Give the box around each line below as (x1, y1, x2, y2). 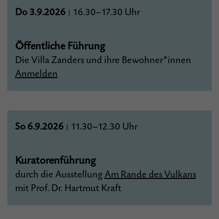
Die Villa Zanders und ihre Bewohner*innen (15, 55, 191, 66)
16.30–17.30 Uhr (70, 7, 140, 18)
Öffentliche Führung (15, 40, 105, 52)
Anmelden (15, 68, 58, 80)
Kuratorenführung (15, 154, 96, 167)
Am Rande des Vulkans (104, 169, 196, 180)
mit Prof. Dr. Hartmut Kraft (15, 183, 121, 194)
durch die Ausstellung (15, 169, 105, 180)
